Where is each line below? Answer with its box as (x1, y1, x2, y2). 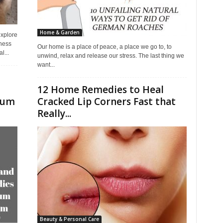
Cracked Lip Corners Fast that (37, 95, 176, 108)
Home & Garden (39, 29, 80, 36)
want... (37, 61, 55, 68)
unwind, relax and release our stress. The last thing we (37, 52, 184, 59)
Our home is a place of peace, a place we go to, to (37, 43, 172, 50)
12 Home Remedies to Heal (37, 83, 164, 96)
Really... (37, 107, 71, 120)
